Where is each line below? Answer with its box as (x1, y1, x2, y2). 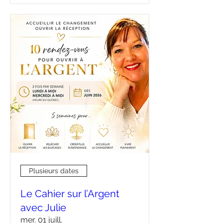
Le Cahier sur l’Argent (20, 188, 119, 200)
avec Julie (20, 202, 66, 214)
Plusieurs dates (29, 166, 79, 175)
